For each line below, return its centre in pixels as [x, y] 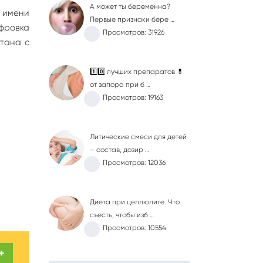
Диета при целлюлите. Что [135, 202]
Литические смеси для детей [139, 137]
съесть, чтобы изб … [122, 215]
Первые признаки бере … [132, 19]
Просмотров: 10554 [135, 228]
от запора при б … [120, 85]
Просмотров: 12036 [134, 163]
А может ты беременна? [130, 6]
